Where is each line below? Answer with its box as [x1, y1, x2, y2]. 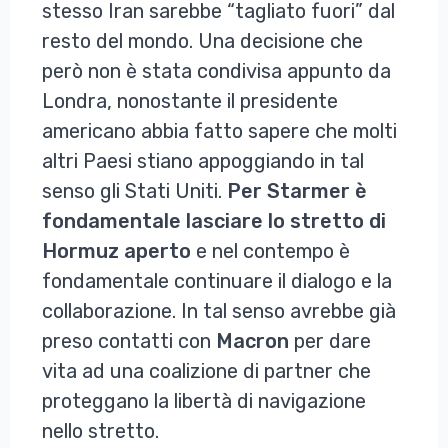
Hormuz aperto [42, 238, 196, 263]
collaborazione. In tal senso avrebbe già [42, 298, 396, 323]
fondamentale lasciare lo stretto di [42, 208, 386, 233]
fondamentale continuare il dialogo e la [42, 268, 392, 293]
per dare [294, 328, 371, 353]
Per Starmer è [227, 178, 367, 203]
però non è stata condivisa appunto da [42, 58, 391, 83]
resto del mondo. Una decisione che [42, 28, 363, 53]
